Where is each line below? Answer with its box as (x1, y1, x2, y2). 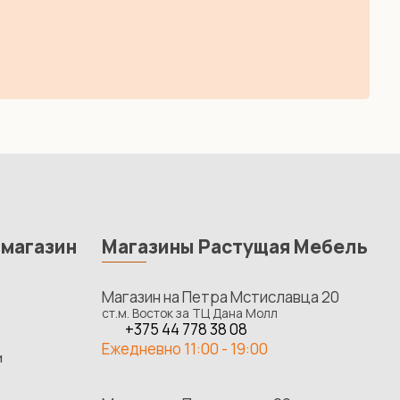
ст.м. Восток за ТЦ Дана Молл (102, 305, 279, 322)
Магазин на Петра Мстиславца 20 (102, 287, 340, 308)
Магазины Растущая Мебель (102, 233, 369, 259)
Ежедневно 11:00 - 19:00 (102, 338, 269, 360)
